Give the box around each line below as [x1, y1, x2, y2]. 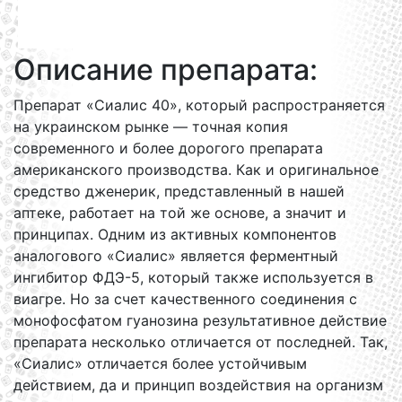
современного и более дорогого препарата [13, 139, 323, 157]
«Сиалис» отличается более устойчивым [13, 354, 307, 372]
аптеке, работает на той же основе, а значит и [13, 204, 346, 222]
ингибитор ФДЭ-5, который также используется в [13, 268, 373, 286]
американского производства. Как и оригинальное [13, 161, 379, 179]
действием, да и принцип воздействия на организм [13, 376, 383, 394]
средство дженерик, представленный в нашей [13, 182, 345, 200]
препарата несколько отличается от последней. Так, [13, 333, 388, 351]
